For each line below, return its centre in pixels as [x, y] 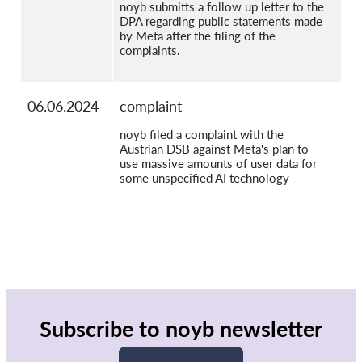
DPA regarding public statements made [221, 21]
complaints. [150, 51]
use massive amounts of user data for [218, 164]
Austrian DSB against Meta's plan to [214, 149]
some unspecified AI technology [204, 178]
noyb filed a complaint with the [202, 135]
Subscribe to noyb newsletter [181, 329]
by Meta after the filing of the [198, 36]
